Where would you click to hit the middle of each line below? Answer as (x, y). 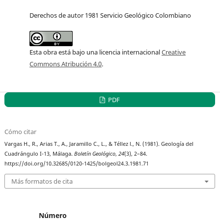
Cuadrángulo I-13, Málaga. (40, 154)
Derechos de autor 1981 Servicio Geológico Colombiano (110, 15)
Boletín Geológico (95, 154)
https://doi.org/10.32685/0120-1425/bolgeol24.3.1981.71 (77, 164)
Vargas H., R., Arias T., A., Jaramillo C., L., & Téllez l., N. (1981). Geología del (99, 144)
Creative (174, 52)
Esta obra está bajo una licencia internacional (96, 52)
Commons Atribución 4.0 (66, 64)
